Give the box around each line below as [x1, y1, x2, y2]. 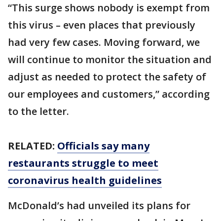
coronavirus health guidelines [8, 174, 162, 187]
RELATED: [8, 139, 57, 152]
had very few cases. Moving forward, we [8, 36, 200, 49]
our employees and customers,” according [8, 87, 210, 101]
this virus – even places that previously [8, 18, 195, 32]
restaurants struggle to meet [8, 156, 158, 170]
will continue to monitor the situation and [8, 53, 212, 66]
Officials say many [57, 139, 149, 152]
